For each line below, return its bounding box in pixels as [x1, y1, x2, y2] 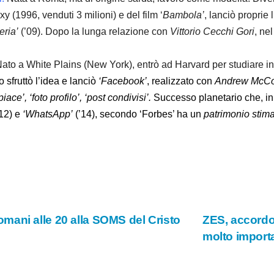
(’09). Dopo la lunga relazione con [18, 26, 170, 37]
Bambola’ [163, 10, 204, 21]
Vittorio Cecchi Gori [170, 26, 254, 37]
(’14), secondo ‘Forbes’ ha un [73, 109, 204, 120]
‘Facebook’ [98, 76, 147, 87]
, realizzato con [147, 76, 215, 87]
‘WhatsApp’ [23, 109, 73, 120]
